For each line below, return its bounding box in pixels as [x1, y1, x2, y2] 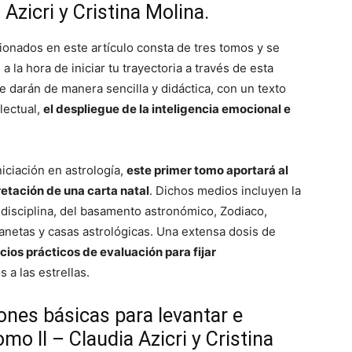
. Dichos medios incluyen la [149, 183, 301, 198]
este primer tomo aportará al [126, 163, 288, 178]
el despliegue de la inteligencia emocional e [43, 101, 291, 116]
